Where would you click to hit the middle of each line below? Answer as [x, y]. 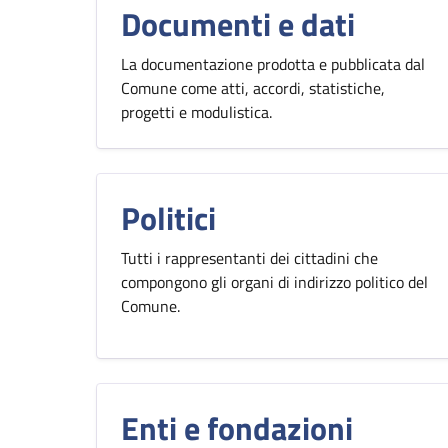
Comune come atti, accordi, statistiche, [253, 88]
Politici [168, 218]
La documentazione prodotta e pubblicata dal [273, 64]
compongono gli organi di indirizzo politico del [274, 282]
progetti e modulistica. [196, 112]
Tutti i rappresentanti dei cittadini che [249, 258]
